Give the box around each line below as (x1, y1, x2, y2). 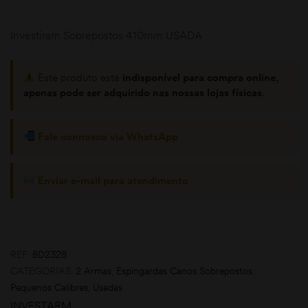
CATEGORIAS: (10, 264, 76, 277)
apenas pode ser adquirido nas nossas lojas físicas (23, 85, 262, 99)
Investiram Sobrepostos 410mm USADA (10, 27, 202, 42)
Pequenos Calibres (10, 280, 88, 294)
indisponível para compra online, (122, 70, 279, 84)
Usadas (93, 280, 122, 294)
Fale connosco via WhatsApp (38, 129, 179, 143)
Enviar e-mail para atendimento (38, 173, 189, 187)
